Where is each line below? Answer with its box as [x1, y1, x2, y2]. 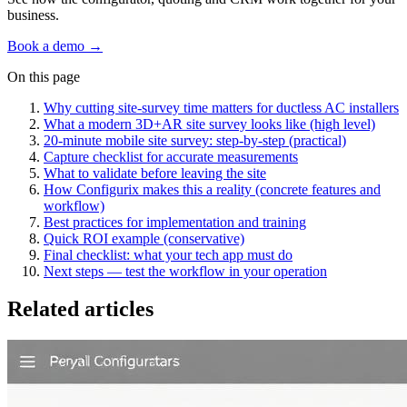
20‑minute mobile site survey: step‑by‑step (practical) [44, 132, 346, 148]
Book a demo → [7, 37, 103, 54]
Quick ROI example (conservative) [44, 230, 244, 246]
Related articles [7, 297, 154, 322]
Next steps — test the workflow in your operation [44, 263, 327, 279]
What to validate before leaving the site [44, 164, 266, 181]
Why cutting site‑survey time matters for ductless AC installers [44, 99, 399, 115]
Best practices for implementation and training [44, 213, 306, 230]
